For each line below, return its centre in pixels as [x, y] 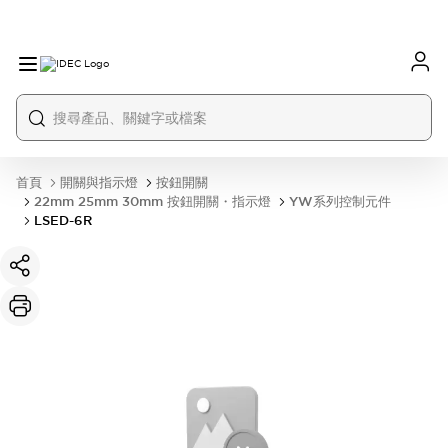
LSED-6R [63, 220]
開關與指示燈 [99, 182]
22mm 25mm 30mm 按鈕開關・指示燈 [152, 201]
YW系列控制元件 [340, 201]
